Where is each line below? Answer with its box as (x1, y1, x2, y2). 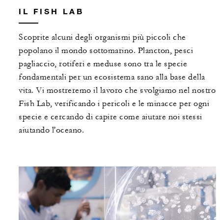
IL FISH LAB (19, 6, 84, 16)
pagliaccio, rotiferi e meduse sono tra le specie (19, 59, 187, 69)
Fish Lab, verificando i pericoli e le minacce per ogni (19, 99, 209, 109)
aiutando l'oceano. (19, 125, 84, 136)
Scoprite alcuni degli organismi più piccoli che (19, 32, 186, 43)
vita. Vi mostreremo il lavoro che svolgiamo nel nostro (19, 85, 216, 96)
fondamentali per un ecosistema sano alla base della (19, 72, 205, 82)
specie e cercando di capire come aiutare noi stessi (19, 112, 202, 122)
